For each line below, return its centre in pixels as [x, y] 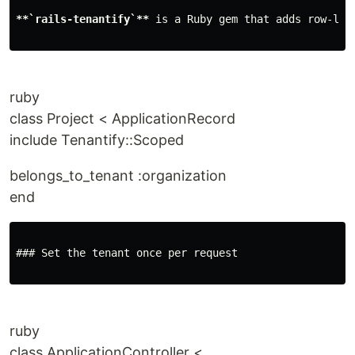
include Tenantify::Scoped [97, 140]
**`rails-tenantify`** [82, 19]
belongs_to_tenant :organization [118, 176]
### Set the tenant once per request [127, 253]
